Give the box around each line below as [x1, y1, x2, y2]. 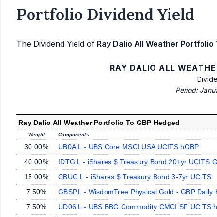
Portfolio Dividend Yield [16, 4, 194, 24]
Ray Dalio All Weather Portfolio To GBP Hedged [18, 118, 180, 126]
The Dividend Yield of [16, 38, 97, 48]
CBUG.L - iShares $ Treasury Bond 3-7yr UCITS [58, 172, 212, 181]
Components [58, 131, 89, 137]
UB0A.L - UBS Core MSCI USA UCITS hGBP [58, 142, 199, 151]
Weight [28, 131, 45, 137]
